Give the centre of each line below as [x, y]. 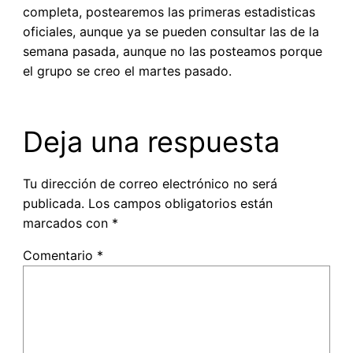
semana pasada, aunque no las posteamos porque [172, 51]
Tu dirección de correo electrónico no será [150, 183]
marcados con [67, 223]
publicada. [53, 203]
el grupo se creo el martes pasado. [127, 71]
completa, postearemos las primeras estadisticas [169, 11]
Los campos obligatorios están [180, 203]
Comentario [59, 255]
